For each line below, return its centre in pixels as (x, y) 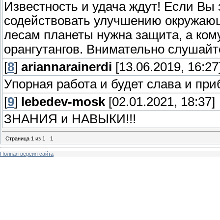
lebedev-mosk (63, 102)
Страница (18, 138)
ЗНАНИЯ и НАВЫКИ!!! (70, 119)
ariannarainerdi (67, 67)
